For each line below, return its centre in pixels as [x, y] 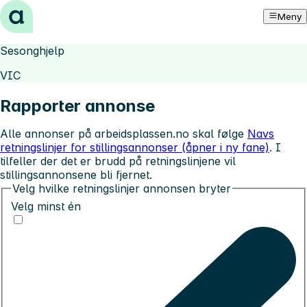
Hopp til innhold [48, 12]
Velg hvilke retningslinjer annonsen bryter [122, 188]
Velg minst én [46, 206]
